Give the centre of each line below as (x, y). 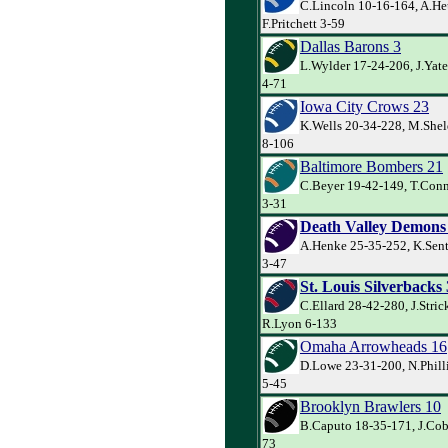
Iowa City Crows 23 (364, 106)
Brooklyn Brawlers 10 (370, 406)
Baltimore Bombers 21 (371, 166)
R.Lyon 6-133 (299, 323)
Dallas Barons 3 (350, 46)
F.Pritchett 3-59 (303, 23)
